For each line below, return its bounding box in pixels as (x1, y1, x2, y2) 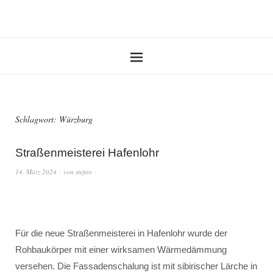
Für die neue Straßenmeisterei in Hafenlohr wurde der (15, 228, 227, 238)
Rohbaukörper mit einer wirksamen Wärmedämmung (15, 244, 227, 255)
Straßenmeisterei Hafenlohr (15, 146, 159, 159)
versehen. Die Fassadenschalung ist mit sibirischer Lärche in (15, 261, 257, 271)
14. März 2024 (15, 167, 57, 176)
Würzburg (59, 113, 93, 125)
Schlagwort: (15, 113, 59, 125)
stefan (76, 167, 92, 176)
